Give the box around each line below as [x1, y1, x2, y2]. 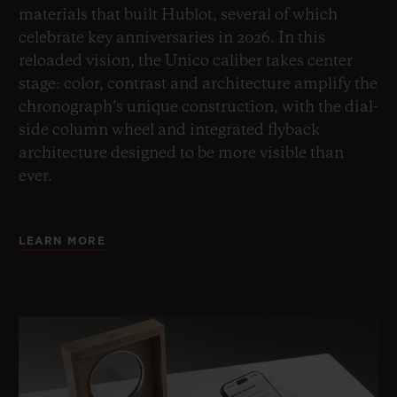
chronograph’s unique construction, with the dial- [19, 98, 378, 115]
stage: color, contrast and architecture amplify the [19, 75, 378, 92]
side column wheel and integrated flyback [19, 121, 320, 138]
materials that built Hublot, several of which [19, 6, 338, 23]
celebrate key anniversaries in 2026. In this [19, 29, 325, 46]
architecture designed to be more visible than [19, 144, 344, 161]
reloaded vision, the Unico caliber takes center [19, 52, 353, 69]
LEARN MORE [19, 235, 105, 246]
